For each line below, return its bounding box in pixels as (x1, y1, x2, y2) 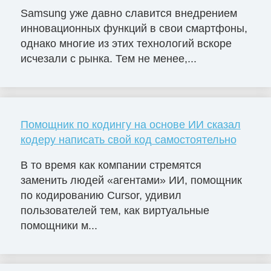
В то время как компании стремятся (20, 158, 201, 171)
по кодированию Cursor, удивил (20, 189, 181, 201)
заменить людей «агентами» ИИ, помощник (20, 174, 242, 186)
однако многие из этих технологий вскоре (20, 38, 232, 50)
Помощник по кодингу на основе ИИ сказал (20, 119, 241, 131)
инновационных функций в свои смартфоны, (20, 22, 247, 35)
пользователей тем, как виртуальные (20, 204, 209, 217)
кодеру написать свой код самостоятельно (20, 134, 237, 146)
